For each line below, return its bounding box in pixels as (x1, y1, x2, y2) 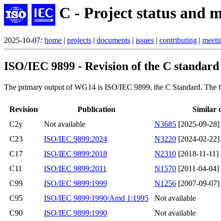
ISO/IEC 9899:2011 (44, 164, 107, 173)
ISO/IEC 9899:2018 (44, 149, 107, 158)
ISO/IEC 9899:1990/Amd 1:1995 (44, 194, 148, 203)
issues (136, 36, 154, 45)
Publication (77, 105, 115, 114)
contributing (159, 36, 197, 45)
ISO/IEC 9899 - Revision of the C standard (4, 60, 219, 73)
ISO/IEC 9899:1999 (44, 179, 107, 188)
